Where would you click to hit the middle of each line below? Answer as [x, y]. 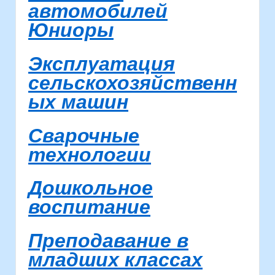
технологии [90, 154]
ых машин [78, 102]
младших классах [115, 259]
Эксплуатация [102, 64]
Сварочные [84, 135]
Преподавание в [108, 240]
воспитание [89, 207]
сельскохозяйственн [133, 83]
